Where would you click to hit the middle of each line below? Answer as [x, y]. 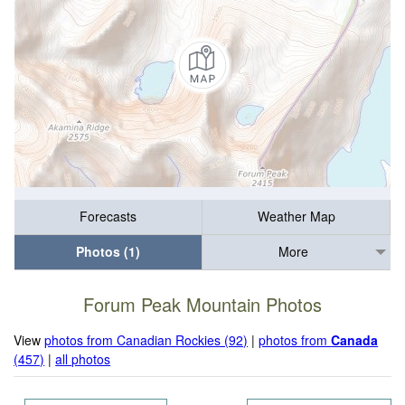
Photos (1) [108, 252]
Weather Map [296, 217]
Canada [355, 339]
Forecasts [108, 217]
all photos [83, 358]
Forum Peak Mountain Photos [202, 305]
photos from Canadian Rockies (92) [146, 339]
